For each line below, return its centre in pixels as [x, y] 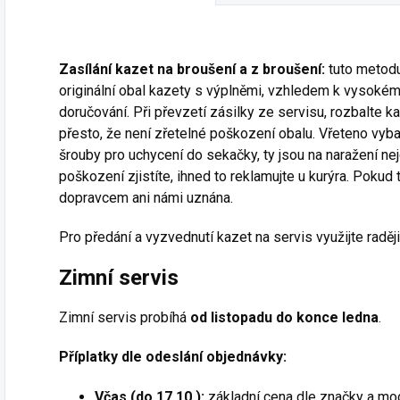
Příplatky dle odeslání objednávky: [175, 356]
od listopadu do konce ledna [284, 317]
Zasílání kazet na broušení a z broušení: [192, 69]
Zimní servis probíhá [123, 317]
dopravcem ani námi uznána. [146, 198]
